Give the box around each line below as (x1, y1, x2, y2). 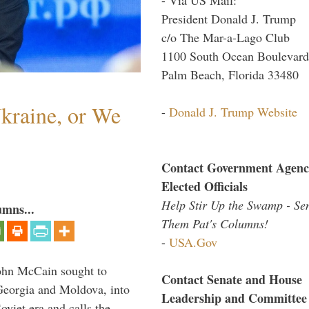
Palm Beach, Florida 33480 (161, 66, 299, 83)
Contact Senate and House (161, 270, 302, 288)
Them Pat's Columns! (161, 215, 268, 232)
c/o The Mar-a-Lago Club (161, 28, 290, 46)
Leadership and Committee (161, 288, 307, 307)
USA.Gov (169, 233, 217, 250)
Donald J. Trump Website (169, 103, 297, 120)
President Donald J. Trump (161, 10, 296, 27)
